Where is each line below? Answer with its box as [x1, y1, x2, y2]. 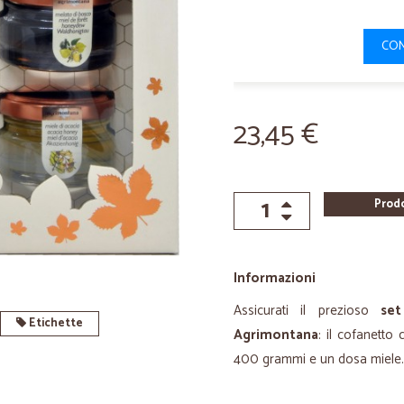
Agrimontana [234, 324, 318, 346]
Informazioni [234, 267, 316, 289]
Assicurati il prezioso [234, 299, 381, 322]
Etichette [25, 314, 83, 333]
